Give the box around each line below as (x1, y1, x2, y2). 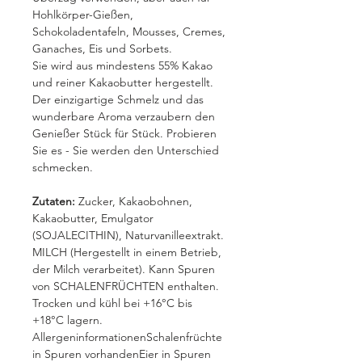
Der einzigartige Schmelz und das (32, 92, 204, 107)
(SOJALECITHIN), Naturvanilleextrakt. (32, 228, 224, 242)
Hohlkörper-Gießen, (32, 7, 133, 22)
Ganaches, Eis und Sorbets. (32, 41, 172, 56)
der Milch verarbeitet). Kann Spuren (32, 262, 215, 276)
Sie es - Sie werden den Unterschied (32, 143, 219, 158)
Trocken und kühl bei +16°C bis (32, 296, 192, 310)
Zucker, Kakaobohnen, (78, 194, 192, 208)
